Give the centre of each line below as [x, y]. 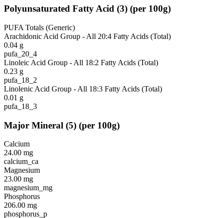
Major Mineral [34, 125]
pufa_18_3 [20, 106]
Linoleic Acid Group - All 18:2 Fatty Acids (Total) [81, 62]
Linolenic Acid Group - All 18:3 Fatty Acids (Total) [83, 89]
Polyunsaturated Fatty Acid [59, 9]
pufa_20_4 [20, 54]
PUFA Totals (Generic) [39, 27]
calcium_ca [21, 162]
